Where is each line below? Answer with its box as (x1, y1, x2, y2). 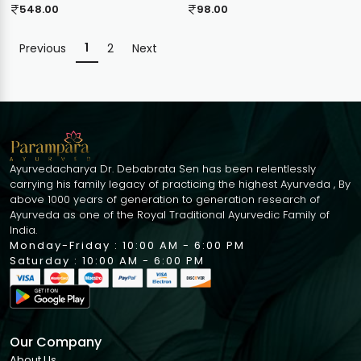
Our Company (10, 332, 102, 351)
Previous (19, 40, 66, 56)
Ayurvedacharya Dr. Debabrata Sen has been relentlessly (10, 160, 316, 176)
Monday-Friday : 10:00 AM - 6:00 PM (10, 237, 245, 253)
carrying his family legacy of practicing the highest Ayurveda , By (10, 176, 351, 192)
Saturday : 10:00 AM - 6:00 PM (10, 252, 205, 268)
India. (10, 222, 37, 238)
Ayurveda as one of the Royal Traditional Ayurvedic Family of (10, 206, 330, 222)
